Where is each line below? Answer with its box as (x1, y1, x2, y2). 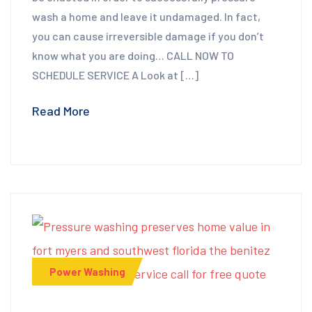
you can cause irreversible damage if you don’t (32, 29, 264, 42)
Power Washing (49, 265, 125, 279)
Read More (32, 102, 90, 118)
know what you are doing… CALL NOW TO (32, 48, 234, 62)
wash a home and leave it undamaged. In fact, (32, 9, 260, 23)
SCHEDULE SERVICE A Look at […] (32, 68, 198, 81)
